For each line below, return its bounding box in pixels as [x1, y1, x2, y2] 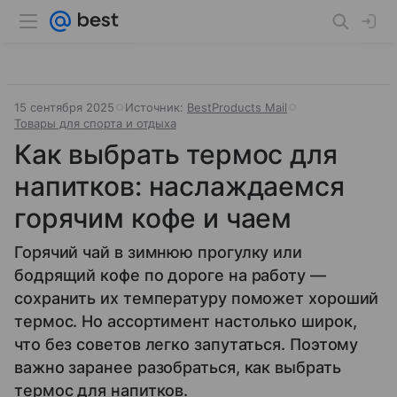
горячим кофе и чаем [14, 202, 292, 234]
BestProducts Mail [187, 100, 287, 114]
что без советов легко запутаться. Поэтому [14, 335, 359, 354]
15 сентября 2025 [14, 100, 114, 114]
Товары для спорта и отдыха [14, 116, 176, 130]
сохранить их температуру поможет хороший [14, 289, 379, 307]
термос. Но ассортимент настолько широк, [14, 312, 357, 331]
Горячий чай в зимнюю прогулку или [14, 243, 303, 261]
